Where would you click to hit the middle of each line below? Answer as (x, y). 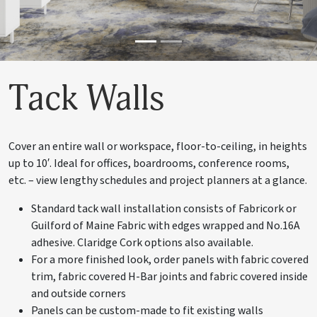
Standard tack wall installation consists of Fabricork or (164, 209)
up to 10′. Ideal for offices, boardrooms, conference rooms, (149, 164)
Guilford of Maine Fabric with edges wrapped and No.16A (166, 226)
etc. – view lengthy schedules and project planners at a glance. (158, 181)
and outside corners (79, 294)
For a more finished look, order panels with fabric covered (170, 260)
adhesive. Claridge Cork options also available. (142, 243)
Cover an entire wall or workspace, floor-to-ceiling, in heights (158, 147)
